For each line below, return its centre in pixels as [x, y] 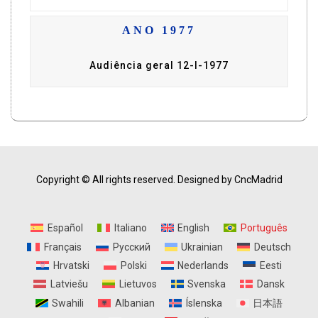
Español [65, 228]
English [194, 228]
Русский [131, 247]
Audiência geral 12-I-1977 [159, 66]
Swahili [68, 303]
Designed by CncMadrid [230, 180]
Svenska [207, 284]
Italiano [130, 228]
